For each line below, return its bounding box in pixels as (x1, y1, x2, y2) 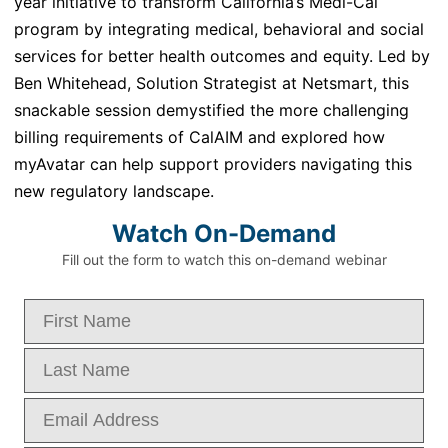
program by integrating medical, (14, 19, 263, 40)
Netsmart (302, 73, 373, 94)
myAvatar (14, 154, 85, 175)
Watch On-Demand (112, 219, 336, 249)
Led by (373, 46, 430, 67)
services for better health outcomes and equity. (14, 46, 373, 67)
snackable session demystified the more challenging (14, 100, 409, 121)
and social (342, 19, 424, 40)
